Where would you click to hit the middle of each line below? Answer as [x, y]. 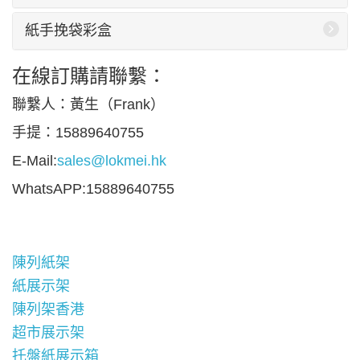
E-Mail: [35, 161]
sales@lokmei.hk [112, 161]
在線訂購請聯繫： [89, 76]
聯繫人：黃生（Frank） [88, 104]
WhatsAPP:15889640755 [93, 189]
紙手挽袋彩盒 [68, 31]
